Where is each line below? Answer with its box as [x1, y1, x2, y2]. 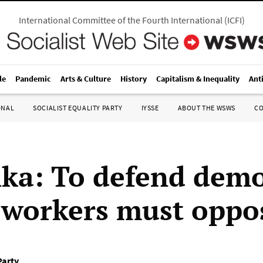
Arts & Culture [60, 73, 111, 84]
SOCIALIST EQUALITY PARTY [33, 103, 123, 112]
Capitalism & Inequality [156, 73, 240, 84]
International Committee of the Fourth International [18, 14, 222, 26]
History [120, 73, 147, 84]
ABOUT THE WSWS [177, 103, 235, 112]
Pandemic [15, 73, 51, 84]
